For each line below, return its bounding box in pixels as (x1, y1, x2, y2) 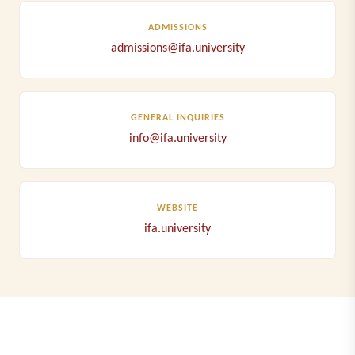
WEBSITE (157, 204, 198, 213)
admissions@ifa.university (110, 42, 245, 55)
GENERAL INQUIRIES (130, 113, 225, 123)
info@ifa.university (128, 132, 227, 145)
